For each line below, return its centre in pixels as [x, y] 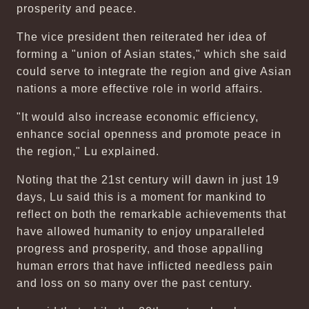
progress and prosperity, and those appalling [140, 249]
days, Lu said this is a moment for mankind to [141, 197]
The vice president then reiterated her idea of [141, 37]
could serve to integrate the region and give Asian [154, 71]
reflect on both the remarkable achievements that [151, 214]
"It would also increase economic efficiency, [138, 117]
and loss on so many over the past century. [134, 283]
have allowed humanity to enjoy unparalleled [141, 231]
